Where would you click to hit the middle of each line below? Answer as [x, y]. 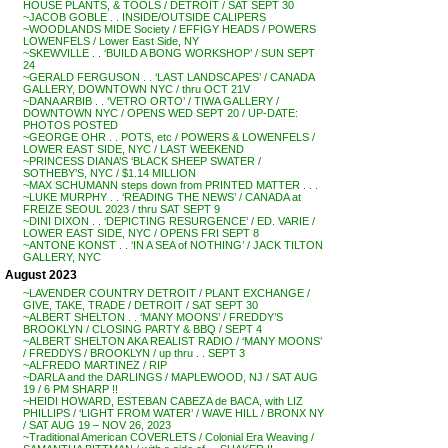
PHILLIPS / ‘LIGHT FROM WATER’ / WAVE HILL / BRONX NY [173, 413]
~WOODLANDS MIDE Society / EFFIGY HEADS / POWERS [169, 29]
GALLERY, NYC [62, 257]
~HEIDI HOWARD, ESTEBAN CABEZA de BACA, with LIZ [163, 401]
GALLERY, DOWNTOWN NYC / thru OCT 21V [136, 89]
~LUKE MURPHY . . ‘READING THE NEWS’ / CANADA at [162, 197]
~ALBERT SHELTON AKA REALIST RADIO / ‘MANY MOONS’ [172, 341]
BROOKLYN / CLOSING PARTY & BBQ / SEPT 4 [142, 329]
